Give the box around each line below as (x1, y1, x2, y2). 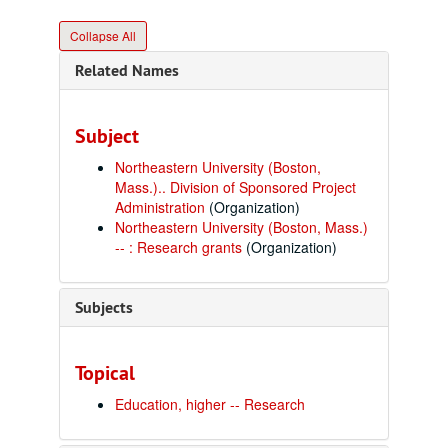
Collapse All (70, 27, 136, 44)
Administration (115, 197, 205, 217)
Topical (75, 360, 135, 386)
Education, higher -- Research (115, 394, 305, 414)
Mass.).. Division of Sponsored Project (115, 177, 356, 197)
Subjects (75, 297, 133, 318)
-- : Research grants (115, 237, 242, 257)
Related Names (75, 60, 179, 81)
